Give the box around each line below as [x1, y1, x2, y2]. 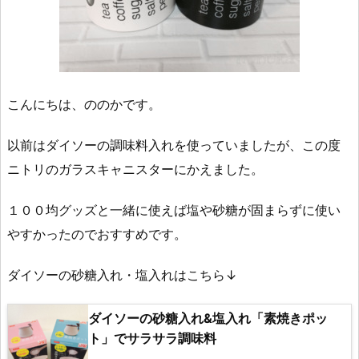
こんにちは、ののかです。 [7, 96, 161, 113]
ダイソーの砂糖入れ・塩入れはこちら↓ [7, 266, 237, 283]
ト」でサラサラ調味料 [88, 329, 216, 346]
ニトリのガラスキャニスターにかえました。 [7, 161, 264, 178]
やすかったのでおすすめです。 [7, 226, 187, 243]
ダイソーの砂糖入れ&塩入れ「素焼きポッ [88, 309, 328, 326]
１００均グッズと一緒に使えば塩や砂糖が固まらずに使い [7, 202, 341, 219]
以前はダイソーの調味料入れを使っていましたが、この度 [7, 137, 341, 154]
